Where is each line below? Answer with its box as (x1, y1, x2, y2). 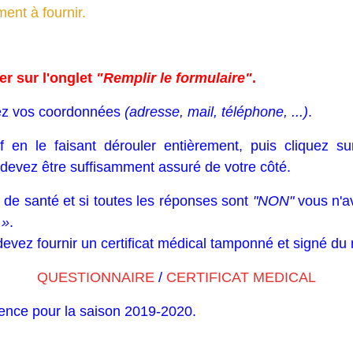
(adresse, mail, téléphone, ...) (124, 103, 308, 120)
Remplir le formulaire (103, 69, 245, 86)
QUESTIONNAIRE (37, 269, 154, 285)
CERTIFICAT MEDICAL (166, 269, 316, 285)
